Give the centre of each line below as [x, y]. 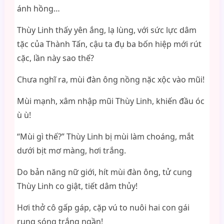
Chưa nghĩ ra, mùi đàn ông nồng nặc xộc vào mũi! [110, 79]
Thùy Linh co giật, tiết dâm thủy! [77, 186]
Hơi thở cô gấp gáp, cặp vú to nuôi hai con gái [103, 207]
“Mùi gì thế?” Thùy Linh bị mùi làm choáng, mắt [105, 136]
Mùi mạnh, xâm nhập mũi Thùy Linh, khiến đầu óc [110, 101]
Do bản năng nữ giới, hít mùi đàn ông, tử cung [104, 172]
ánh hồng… [38, 8]
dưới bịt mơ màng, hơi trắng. [71, 150]
